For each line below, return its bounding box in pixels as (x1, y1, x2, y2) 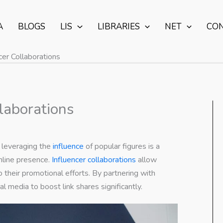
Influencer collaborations (52, 154, 136, 165)
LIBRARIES (97, 21, 140, 33)
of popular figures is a (84, 140, 160, 152)
